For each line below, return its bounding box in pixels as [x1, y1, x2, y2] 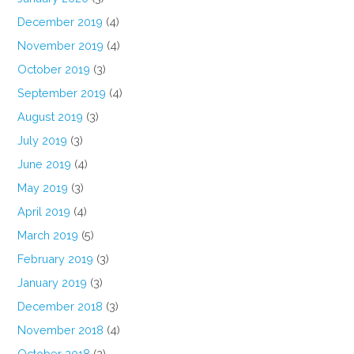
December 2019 [17, 15, 104, 29]
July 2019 [17, 134, 68, 148]
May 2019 [17, 181, 69, 195]
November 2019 [17, 39, 104, 53]
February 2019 [17, 252, 94, 266]
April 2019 [17, 205, 71, 219]
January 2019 [17, 276, 88, 290]
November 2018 [17, 323, 104, 337]
